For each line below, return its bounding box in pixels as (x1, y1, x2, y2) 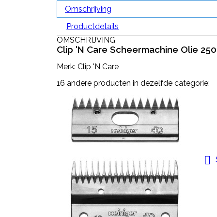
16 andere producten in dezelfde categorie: (57, 78, 210, 88)
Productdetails (66, 22, 119, 31)
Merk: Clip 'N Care (57, 62, 119, 71)
